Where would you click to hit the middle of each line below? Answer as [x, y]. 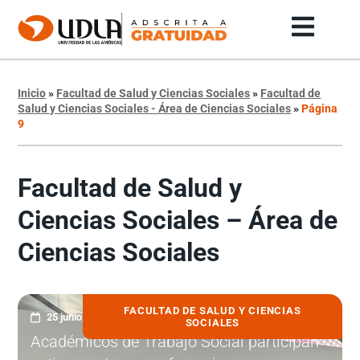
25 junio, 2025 [78, 317]
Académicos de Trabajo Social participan [175, 341]
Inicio [32, 94]
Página [320, 109]
